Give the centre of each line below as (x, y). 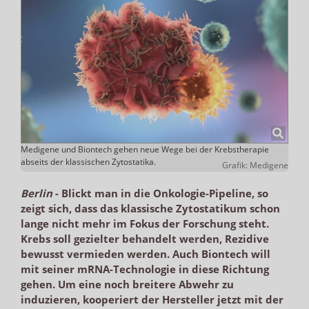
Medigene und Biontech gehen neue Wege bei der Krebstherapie (145, 149)
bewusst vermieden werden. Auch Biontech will (146, 253)
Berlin (37, 193)
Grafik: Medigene (255, 165)
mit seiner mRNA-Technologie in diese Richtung (145, 269)
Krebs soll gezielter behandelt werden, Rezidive (145, 238)
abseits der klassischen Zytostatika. (88, 161)
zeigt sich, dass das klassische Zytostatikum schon (150, 208)
